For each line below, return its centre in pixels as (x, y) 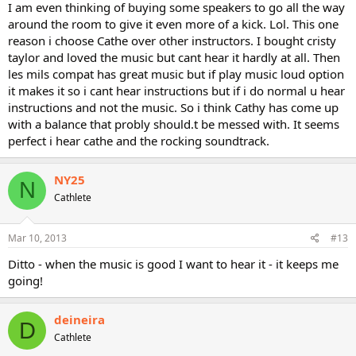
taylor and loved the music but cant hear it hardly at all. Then (174, 57)
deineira (79, 319)
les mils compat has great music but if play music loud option (176, 74)
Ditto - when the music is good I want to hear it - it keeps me (173, 264)
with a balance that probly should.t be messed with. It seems (174, 124)
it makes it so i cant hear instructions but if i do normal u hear (176, 90)
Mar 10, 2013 (37, 238)
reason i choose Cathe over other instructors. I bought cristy (172, 40)
